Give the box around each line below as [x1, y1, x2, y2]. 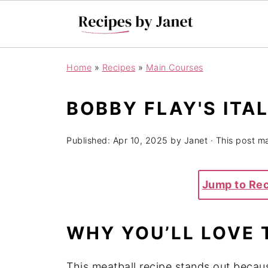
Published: [66, 135, 113, 145]
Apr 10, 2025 [112, 135, 168, 145]
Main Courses [145, 62, 203, 72]
